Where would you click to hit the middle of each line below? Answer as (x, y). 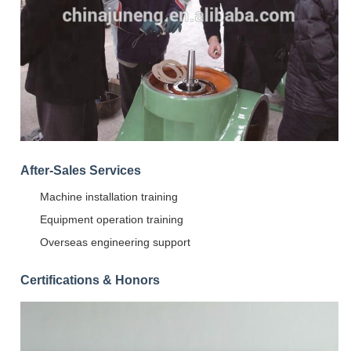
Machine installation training (109, 196)
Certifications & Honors (90, 280)
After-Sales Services (81, 170)
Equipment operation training (112, 219)
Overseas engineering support (115, 242)
